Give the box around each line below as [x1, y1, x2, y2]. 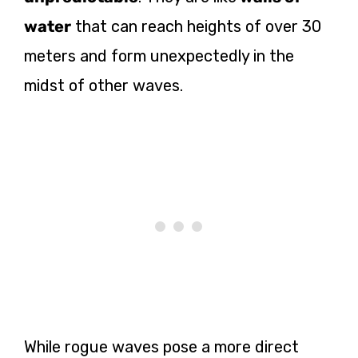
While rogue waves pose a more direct [24, 336, 299, 356]
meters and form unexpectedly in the [24, 46, 294, 66]
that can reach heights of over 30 [71, 16, 321, 36]
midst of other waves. [24, 75, 183, 95]
